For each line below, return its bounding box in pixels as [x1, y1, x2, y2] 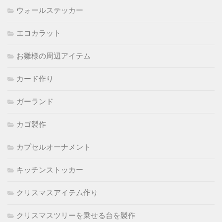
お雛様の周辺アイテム [16, 52, 91, 61]
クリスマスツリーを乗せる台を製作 [16, 211, 135, 221]
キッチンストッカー [16, 166, 83, 175]
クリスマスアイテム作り [16, 188, 98, 198]
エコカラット [16, 29, 61, 38]
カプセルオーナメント [16, 143, 91, 152]
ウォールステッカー [16, 6, 83, 15]
